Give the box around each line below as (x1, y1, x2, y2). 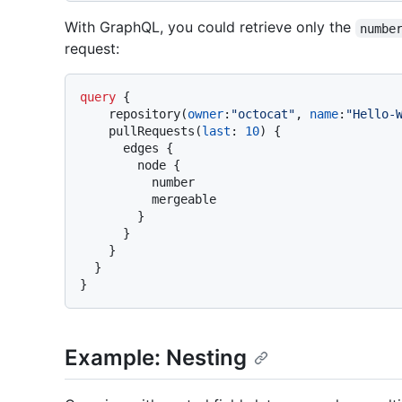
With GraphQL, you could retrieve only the (65, 18, 355, 37)
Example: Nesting (65, 345, 247, 371)
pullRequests (109, 124, 195, 139)
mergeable (80, 192, 152, 207)
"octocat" (231, 107, 295, 122)
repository (109, 107, 180, 122)
